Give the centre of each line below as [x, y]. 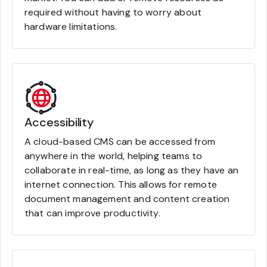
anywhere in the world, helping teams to [114, 156]
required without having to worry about [113, 12]
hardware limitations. [71, 26]
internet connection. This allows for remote [121, 184]
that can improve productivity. [94, 213]
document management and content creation [127, 198]
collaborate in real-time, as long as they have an [131, 170]
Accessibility [59, 122]
